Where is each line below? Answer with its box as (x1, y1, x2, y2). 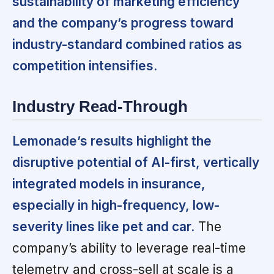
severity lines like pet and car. (12, 219, 194, 235)
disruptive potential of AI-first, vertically (12, 155, 259, 171)
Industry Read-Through (12, 97, 188, 115)
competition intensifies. (12, 57, 157, 73)
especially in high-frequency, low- (12, 198, 220, 213)
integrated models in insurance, (12, 176, 206, 192)
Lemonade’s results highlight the (12, 133, 212, 149)
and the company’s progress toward (12, 15, 234, 31)
